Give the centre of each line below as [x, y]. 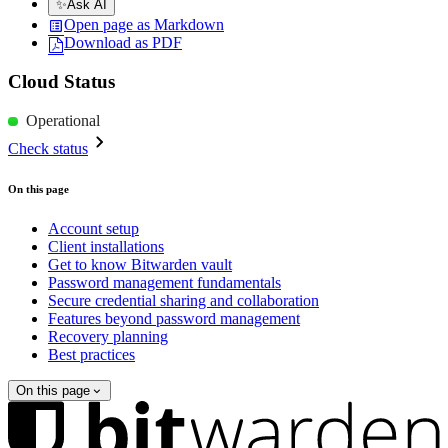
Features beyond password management [174, 319]
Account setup [93, 229]
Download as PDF [123, 43]
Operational [68, 121]
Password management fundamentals [164, 283]
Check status [48, 149]
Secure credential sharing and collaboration [183, 301]
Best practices [91, 355]
